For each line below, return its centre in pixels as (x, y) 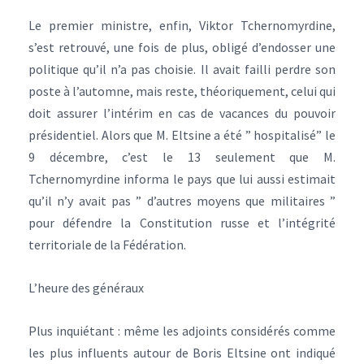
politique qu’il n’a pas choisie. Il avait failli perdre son (182, 69)
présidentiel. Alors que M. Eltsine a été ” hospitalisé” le (182, 135)
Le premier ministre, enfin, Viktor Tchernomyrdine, (182, 25)
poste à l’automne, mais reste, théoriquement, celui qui (182, 91)
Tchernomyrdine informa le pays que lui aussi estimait (182, 179)
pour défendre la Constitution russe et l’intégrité (182, 223)
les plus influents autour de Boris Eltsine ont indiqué (182, 353)
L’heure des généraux (86, 288)
